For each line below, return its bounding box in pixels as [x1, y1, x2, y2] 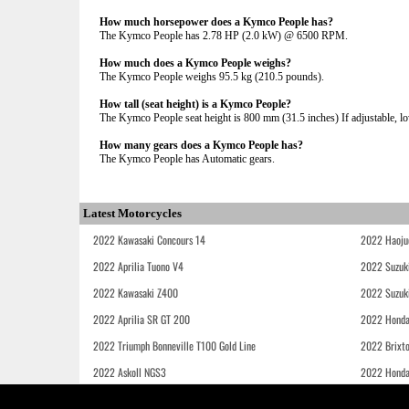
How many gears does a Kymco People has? [100, 139, 303, 152]
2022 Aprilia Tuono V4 [93, 258, 184, 274]
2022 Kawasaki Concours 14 [93, 232, 205, 247]
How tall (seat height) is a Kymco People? [100, 98, 291, 110]
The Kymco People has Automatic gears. [100, 152, 275, 165]
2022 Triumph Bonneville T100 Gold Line [93, 338, 256, 353]
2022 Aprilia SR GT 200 [93, 311, 190, 327]
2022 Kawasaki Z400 [93, 285, 178, 300]
